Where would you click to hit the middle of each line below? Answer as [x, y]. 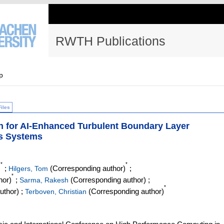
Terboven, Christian [56, 192]
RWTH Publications [110, 41]
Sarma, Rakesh [44, 180]
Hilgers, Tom [28, 169]
